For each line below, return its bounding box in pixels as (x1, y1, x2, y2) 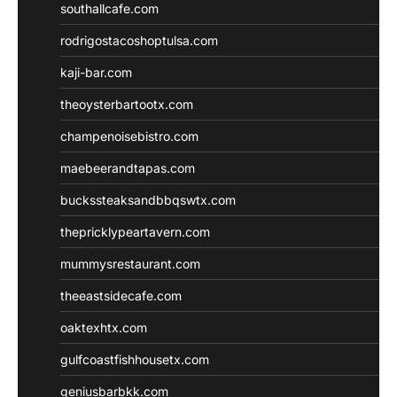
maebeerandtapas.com (60, 160, 195, 175)
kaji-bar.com (60, 64, 132, 80)
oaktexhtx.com (60, 319, 147, 335)
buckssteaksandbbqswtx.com (60, 191, 236, 207)
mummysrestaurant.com (60, 255, 200, 271)
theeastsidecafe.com (60, 287, 182, 303)
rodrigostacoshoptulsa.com (60, 32, 218, 48)
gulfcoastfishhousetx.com (60, 351, 209, 367)
